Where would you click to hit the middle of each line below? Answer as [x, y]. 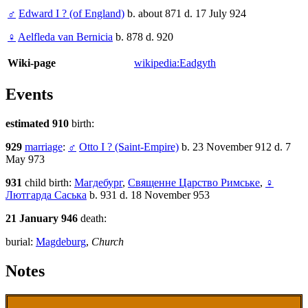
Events [29, 95]
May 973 [25, 159]
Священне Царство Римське [194, 183]
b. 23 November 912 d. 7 [235, 147]
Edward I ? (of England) [71, 14]
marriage [44, 147]
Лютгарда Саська [46, 195]
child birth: [49, 183]
